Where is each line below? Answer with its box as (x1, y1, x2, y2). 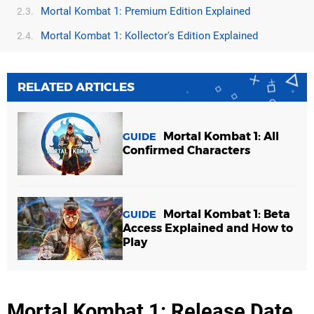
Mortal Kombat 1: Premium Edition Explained (41, 4, 250, 18)
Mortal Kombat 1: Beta (163, 207, 290, 221)
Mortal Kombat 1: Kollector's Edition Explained (41, 29, 258, 42)
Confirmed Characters (123, 143, 250, 157)
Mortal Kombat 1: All (163, 129, 279, 143)
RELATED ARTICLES (18, 79, 135, 94)
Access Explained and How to (123, 221, 293, 235)
